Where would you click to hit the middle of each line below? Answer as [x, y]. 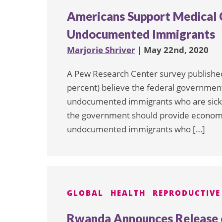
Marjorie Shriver [101, 50]
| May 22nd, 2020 [172, 50]
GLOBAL [85, 193]
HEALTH [128, 193]
